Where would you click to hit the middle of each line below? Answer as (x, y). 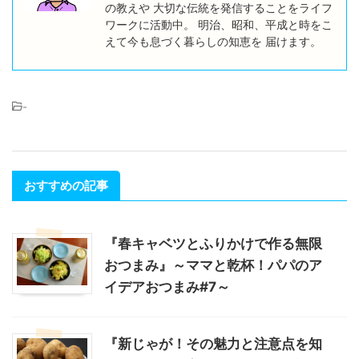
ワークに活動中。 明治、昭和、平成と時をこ (219, 24)
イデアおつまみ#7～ (167, 287)
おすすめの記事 (66, 186)
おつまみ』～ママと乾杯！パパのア (213, 265)
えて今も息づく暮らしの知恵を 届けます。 (213, 41)
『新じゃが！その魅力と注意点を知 (213, 344)
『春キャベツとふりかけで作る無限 (213, 244)
